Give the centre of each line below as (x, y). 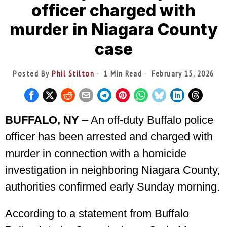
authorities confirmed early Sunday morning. (112, 186)
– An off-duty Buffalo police (146, 120)
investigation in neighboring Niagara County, (112, 170)
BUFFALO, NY (42, 120)
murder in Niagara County (113, 29)
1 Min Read (122, 73)
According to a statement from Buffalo (97, 213)
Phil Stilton (73, 73)
